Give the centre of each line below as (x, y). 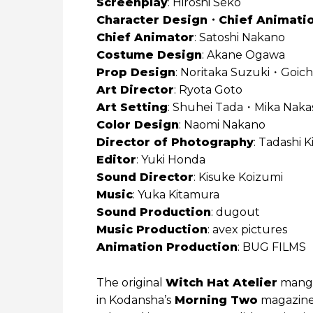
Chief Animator (145, 38)
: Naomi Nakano (222, 125)
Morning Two (214, 300)
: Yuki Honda (171, 160)
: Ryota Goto (208, 90)
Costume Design (149, 55)
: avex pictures (247, 230)
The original (131, 283)
